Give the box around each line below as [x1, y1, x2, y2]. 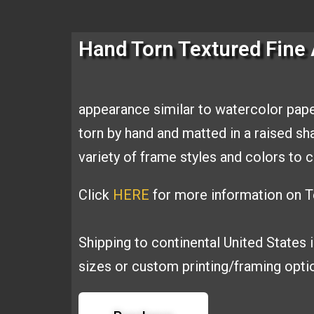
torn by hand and [78, 125, 182, 142]
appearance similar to [78, 101, 215, 118]
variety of [78, 149, 140, 165]
